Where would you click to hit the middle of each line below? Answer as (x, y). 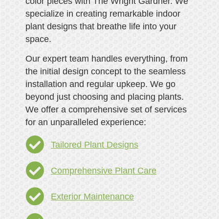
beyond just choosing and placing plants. (104, 97)
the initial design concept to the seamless (105, 71)
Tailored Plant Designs (95, 145)
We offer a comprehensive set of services (106, 109)
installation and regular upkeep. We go (100, 84)
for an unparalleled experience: (86, 122)
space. (38, 39)
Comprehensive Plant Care (104, 171)
